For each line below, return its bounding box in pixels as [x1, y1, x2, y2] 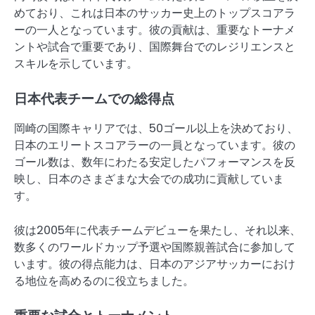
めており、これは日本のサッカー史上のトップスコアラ [14, 5, 295, 22]
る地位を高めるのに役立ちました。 [14, 272, 194, 289]
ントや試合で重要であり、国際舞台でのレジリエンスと [14, 39, 295, 56]
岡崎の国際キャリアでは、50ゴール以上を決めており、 [14, 120, 298, 137]
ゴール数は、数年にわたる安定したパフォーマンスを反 [14, 154, 295, 171]
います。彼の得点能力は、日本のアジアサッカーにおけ [14, 255, 295, 272]
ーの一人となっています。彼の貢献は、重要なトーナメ [14, 22, 295, 39]
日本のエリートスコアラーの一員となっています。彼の [14, 137, 295, 154]
